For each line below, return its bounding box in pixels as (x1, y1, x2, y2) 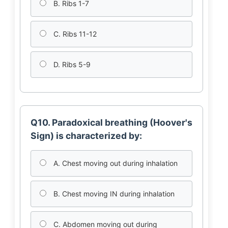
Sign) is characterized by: (30, 130, 142, 141)
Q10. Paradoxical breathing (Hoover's (30, 117, 192, 128)
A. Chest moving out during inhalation (51, 159, 178, 167)
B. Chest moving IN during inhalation (51, 189, 175, 198)
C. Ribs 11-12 (51, 30, 97, 38)
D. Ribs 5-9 (51, 60, 91, 69)
